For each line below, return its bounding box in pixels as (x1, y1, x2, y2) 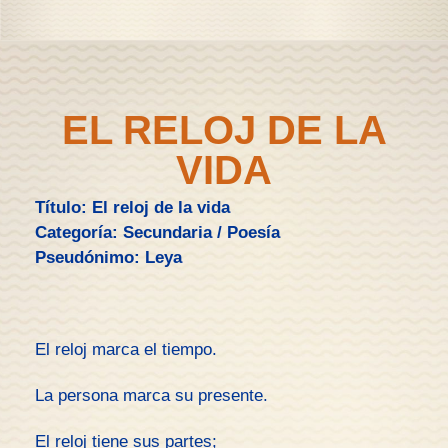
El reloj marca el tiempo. (35, 340, 217, 359)
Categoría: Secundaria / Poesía (35, 223, 280, 242)
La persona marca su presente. (35, 386, 268, 405)
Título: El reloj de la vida (35, 198, 230, 217)
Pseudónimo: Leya (35, 248, 182, 267)
